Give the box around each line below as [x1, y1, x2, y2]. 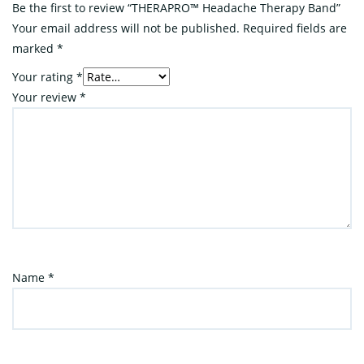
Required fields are [243, 19, 347, 36]
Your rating [12, 68, 76, 84]
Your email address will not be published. [12, 19, 240, 36]
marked [12, 40, 57, 56]
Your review [12, 89, 80, 105]
